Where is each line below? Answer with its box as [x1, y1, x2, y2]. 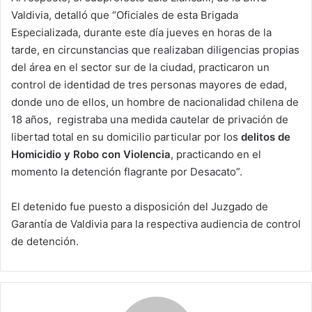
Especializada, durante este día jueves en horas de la [11, 26, 272, 40]
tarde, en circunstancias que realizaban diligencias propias [11, 43, 299, 57]
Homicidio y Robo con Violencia [11, 148, 171, 162]
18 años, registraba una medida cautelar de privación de [11, 113, 288, 127]
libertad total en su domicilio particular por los [11, 130, 238, 144]
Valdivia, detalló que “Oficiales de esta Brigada [11, 8, 238, 22]
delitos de [238, 130, 290, 144]
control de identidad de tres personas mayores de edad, [11, 78, 287, 92]
